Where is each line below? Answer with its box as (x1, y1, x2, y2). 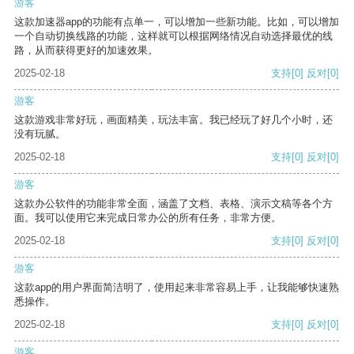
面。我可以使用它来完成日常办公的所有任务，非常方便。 (14, 212, 281, 224)
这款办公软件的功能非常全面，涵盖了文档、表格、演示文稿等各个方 (14, 198, 333, 210)
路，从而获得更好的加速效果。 (14, 44, 158, 57)
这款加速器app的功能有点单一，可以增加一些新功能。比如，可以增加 (14, 16, 339, 28)
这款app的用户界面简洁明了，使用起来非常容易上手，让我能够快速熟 (14, 281, 339, 294)
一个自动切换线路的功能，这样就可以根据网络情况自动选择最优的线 (14, 30, 333, 43)
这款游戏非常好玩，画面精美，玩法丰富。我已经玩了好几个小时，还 (14, 114, 333, 126)
